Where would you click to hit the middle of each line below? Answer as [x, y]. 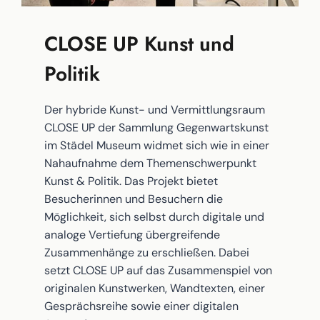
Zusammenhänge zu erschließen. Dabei [147, 252]
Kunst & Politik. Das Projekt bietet [131, 181]
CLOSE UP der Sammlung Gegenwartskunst [157, 127]
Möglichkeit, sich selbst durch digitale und [155, 216]
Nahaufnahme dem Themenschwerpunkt [151, 163]
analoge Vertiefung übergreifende [132, 234]
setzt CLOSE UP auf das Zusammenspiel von [159, 270]
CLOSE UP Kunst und [140, 44]
